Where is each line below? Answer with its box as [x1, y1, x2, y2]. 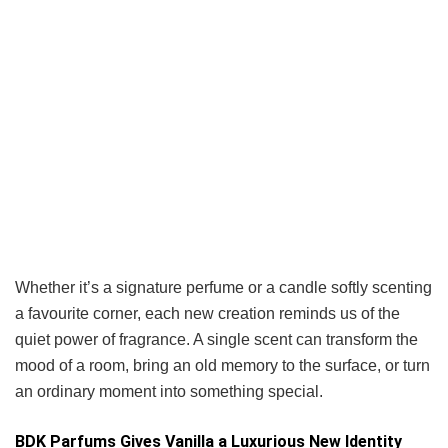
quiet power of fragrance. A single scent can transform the [15, 330, 418, 348]
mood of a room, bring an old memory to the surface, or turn [15, 356, 430, 374]
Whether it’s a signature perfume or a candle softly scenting [15, 278, 432, 296]
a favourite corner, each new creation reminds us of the [15, 304, 400, 322]
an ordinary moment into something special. [15, 382, 323, 400]
